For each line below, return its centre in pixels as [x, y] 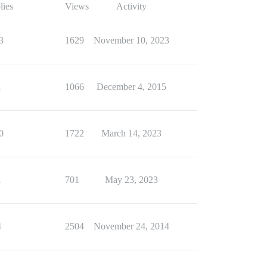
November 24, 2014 [131, 226]
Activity [131, 7]
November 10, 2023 [131, 41]
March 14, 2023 [131, 133]
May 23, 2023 [131, 180]
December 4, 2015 [131, 87]
